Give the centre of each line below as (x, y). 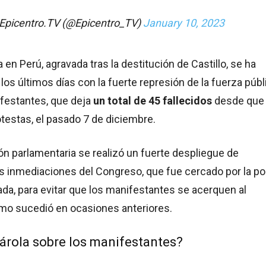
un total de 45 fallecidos (153, 101)
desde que (238, 101)
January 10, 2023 (184, 23)
